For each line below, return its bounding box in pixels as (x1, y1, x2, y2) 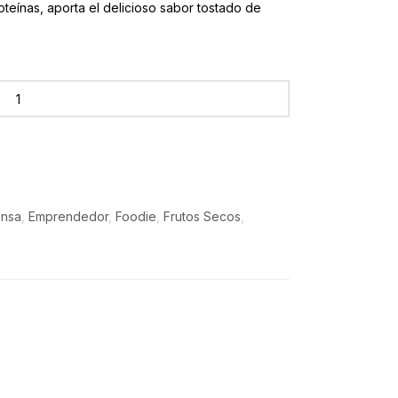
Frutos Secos (163, 209, 241, 224)
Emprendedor (28, 209, 108, 224)
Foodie (115, 209, 156, 224)
